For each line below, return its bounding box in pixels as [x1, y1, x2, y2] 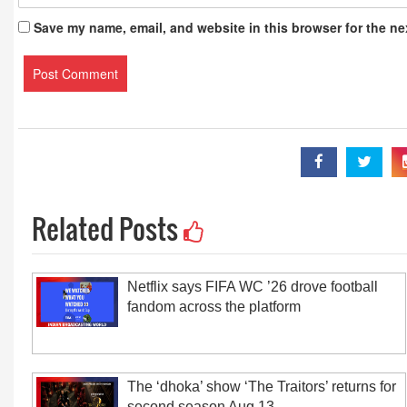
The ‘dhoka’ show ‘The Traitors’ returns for [127, 379, 396, 394]
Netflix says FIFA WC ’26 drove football [127, 279, 378, 294]
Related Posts [32, 208, 184, 249]
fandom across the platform [127, 299, 301, 314]
